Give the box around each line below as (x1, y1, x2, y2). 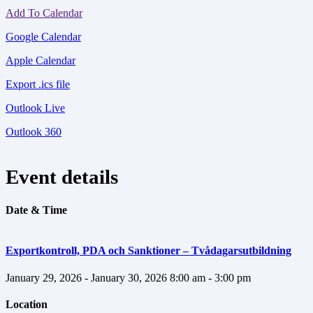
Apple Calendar (6, 54, 75, 66)
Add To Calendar (6, 7, 82, 19)
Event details (6, 165, 118, 188)
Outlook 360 (6, 126, 61, 138)
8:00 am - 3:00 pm (170, 271, 251, 284)
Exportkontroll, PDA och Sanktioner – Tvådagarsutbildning (6, 245, 291, 257)
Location (6, 298, 48, 310)
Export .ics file (6, 78, 70, 90)
